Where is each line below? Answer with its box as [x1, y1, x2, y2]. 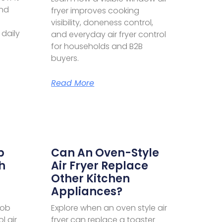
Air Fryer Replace [51, 158, 149, 173]
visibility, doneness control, [51, 16, 154, 28]
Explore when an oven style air [51, 202, 167, 214]
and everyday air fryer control [51, 28, 166, 40]
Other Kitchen [51, 170, 130, 186]
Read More [51, 77, 95, 89]
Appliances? [51, 183, 123, 199]
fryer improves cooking [51, 4, 140, 16]
